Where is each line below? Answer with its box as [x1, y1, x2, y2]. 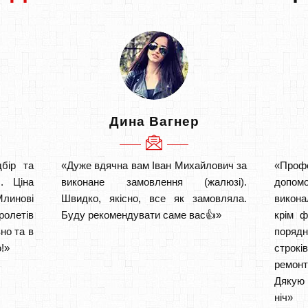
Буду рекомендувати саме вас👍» [61, 208, 221, 221]
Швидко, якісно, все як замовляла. [61, 192, 247, 204]
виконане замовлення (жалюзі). [61, 175, 247, 188]
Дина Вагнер [109, 113, 199, 129]
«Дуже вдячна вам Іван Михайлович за [61, 159, 247, 171]
